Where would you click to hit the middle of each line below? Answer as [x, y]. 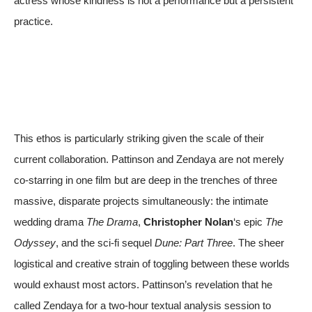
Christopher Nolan [188, 221]
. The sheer [258, 242]
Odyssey [35, 242]
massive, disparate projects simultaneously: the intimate [141, 201]
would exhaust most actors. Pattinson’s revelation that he [143, 284]
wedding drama [50, 221]
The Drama [112, 221]
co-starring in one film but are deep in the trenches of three [146, 180]
